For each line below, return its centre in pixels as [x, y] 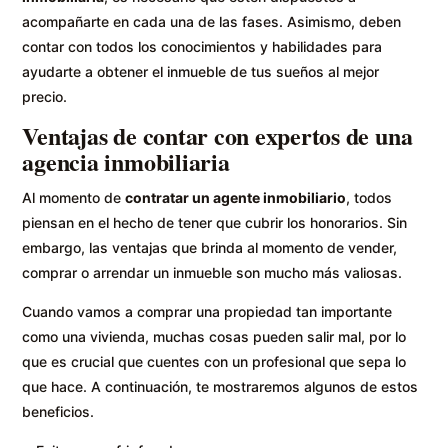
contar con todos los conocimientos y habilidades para [202, 47]
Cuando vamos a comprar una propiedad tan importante [207, 312]
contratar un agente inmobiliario [236, 198]
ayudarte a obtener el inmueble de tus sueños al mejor [201, 72]
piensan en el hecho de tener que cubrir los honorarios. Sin [215, 223]
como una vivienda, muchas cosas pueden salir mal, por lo [214, 337]
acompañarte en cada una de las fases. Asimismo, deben [212, 22]
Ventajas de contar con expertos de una [217, 136]
